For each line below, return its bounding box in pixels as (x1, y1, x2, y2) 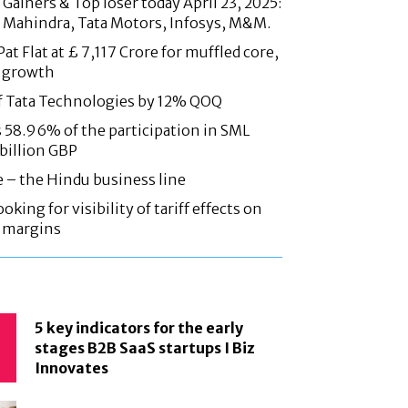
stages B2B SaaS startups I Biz (35, 338, 256, 357)
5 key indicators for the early (35, 318, 244, 337)
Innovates (35, 358, 109, 377)
